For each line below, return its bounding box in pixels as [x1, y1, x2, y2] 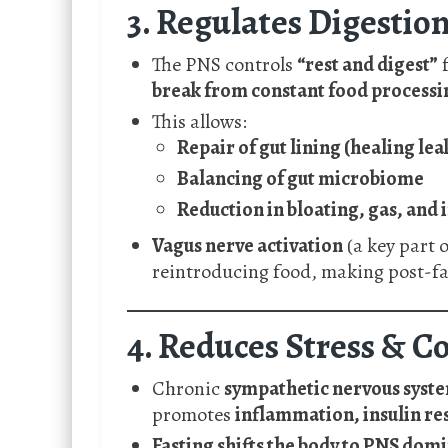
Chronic [152, 375, 224, 403]
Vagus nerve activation [152, 232, 343, 260]
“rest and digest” [297, 51, 438, 79]
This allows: [152, 108, 247, 136]
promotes [152, 401, 235, 429]
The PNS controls [152, 51, 297, 79]
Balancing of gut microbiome [177, 165, 424, 193]
